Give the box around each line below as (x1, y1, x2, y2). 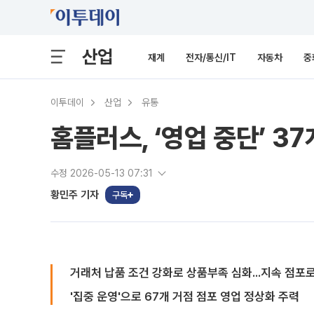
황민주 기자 (50, 188, 99, 201)
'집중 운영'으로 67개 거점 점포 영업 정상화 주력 (70, 289, 299, 303)
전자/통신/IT (186, 52, 236, 63)
